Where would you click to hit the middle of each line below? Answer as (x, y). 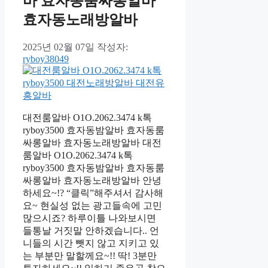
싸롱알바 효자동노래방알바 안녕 (92, 180)
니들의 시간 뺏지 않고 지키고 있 (91, 243)
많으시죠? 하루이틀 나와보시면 (89, 218)
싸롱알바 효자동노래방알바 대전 (92, 142)
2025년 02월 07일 (59, 47)
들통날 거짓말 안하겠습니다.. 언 (91, 230)
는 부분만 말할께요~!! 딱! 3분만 (90, 255)
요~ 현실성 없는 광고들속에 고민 (92, 205)
